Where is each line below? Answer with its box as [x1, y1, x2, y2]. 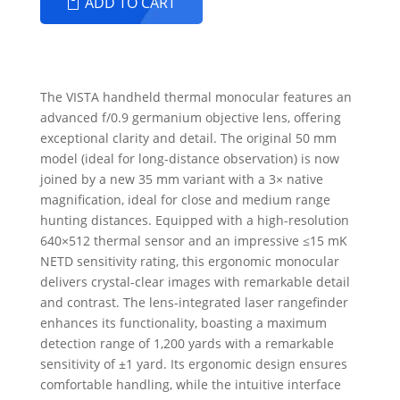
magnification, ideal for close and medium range [39, 190, 330, 208]
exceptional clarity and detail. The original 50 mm [39, 129, 337, 146]
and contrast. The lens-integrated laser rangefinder [39, 293, 348, 311]
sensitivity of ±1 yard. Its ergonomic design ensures [39, 354, 347, 372]
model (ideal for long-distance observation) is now [39, 149, 339, 167]
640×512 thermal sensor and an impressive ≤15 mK [39, 231, 347, 249]
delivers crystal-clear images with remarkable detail [39, 272, 350, 290]
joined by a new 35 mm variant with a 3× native [39, 170, 323, 187]
